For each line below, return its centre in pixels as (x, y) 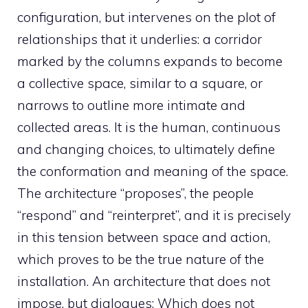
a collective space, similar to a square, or (140, 83)
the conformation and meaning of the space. (153, 171)
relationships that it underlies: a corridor (140, 39)
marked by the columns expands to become (150, 61)
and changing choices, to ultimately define (146, 149)
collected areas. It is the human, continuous (149, 127)
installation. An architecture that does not (144, 281)
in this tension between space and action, (144, 237)
